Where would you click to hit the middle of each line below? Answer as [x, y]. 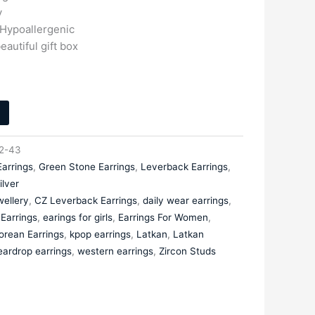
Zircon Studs [187, 251]
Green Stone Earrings [86, 166]
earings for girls [77, 217]
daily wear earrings [185, 200]
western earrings [115, 251]
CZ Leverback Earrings [85, 200]
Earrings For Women [163, 217]
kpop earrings [100, 234]
